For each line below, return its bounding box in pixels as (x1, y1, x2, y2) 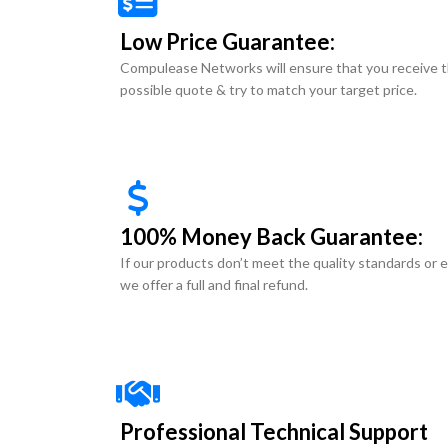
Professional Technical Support (120, 418, 428, 445)
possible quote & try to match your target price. (120, 81, 417, 98)
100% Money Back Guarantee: (120, 223, 423, 250)
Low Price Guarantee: (120, 28, 335, 55)
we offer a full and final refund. (120, 276, 308, 293)
